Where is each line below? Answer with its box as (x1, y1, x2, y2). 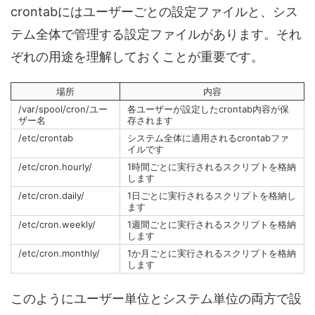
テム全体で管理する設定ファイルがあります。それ (11, 27, 302, 42)
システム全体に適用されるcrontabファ (127, 132, 289, 144)
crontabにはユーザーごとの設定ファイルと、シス (11, 4, 298, 20)
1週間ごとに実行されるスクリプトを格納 (127, 219, 296, 231)
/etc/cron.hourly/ (18, 161, 92, 173)
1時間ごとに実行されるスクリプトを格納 (127, 161, 296, 173)
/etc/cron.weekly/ (18, 219, 96, 231)
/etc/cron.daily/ (18, 190, 84, 202)
